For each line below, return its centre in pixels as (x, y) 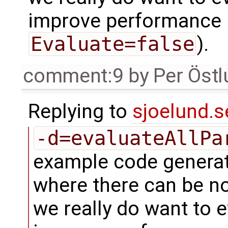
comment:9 (73, 76)
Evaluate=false (112, 44)
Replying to (80, 112)
